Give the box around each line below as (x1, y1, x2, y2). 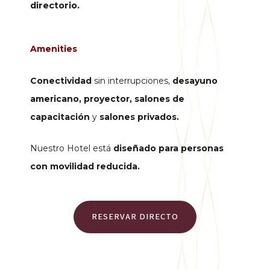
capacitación (30, 111, 92, 122)
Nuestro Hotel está (30, 143, 113, 154)
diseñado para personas (113, 143, 224, 154)
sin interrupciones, (92, 75, 172, 86)
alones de (139, 93, 184, 104)
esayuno (178, 75, 218, 86)
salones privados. (99, 111, 179, 122)
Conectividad (30, 75, 92, 86)
